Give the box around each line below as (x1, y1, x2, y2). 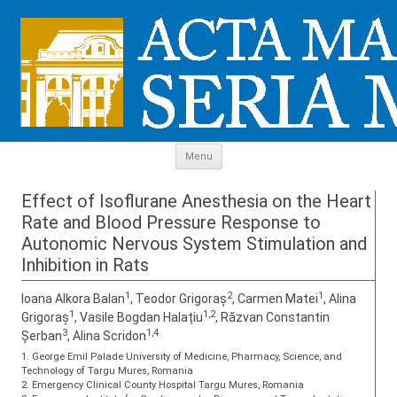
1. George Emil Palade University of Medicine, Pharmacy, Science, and (21, 351, 342, 362)
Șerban (21, 329, 62, 343)
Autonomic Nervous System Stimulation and (21, 233, 367, 254)
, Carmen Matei (232, 292, 318, 306)
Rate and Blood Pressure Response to (21, 212, 321, 233)
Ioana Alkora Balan (21, 292, 125, 306)
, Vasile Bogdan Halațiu (74, 310, 203, 324)
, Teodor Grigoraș (130, 292, 227, 306)
